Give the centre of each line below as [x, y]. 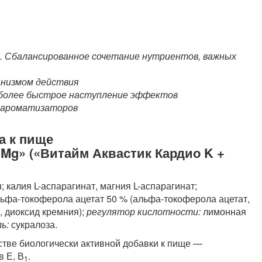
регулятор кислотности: [144, 212]
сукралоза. [33, 225]
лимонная [223, 212]
